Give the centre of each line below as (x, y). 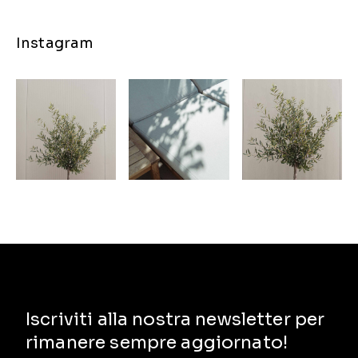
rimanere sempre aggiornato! (157, 342)
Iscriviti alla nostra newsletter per (175, 319)
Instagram (55, 44)
